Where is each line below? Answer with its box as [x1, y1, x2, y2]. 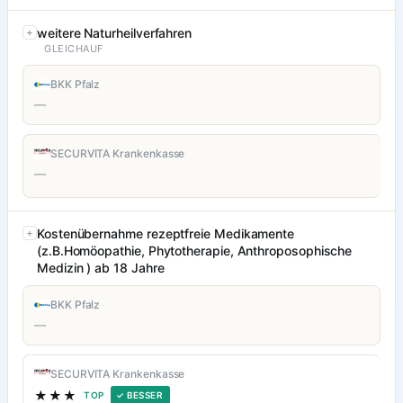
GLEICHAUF [44, 42, 103, 56]
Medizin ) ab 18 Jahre [37, 260, 165, 276]
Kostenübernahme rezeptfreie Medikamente [37, 226, 295, 242]
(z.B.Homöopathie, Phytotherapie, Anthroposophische [37, 243, 353, 259]
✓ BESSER [115, 390, 164, 401]
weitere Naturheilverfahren [37, 25, 193, 41]
